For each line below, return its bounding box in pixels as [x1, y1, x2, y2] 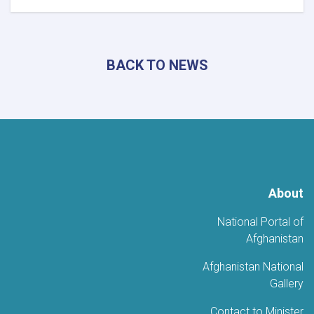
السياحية [195, 142, 235, 156]
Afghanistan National [203, 259, 303, 273]
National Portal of [217, 214, 303, 228]
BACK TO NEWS [106, 56, 208, 74]
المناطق [197, 128, 235, 142]
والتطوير [196, 29, 235, 43]
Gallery [270, 276, 303, 290]
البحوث [202, 15, 235, 29]
